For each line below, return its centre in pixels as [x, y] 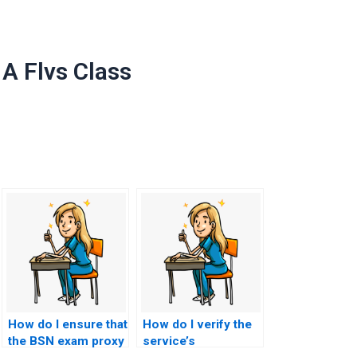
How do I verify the [197, 324]
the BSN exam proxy [66, 341]
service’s [169, 341]
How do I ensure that [68, 324]
